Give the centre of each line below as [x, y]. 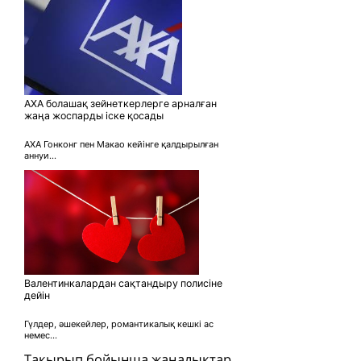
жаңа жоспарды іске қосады [94, 115]
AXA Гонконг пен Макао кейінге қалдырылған [121, 144]
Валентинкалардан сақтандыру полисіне [123, 283]
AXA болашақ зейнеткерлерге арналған [120, 103]
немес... [41, 335]
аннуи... [40, 155]
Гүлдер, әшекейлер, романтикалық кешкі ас [119, 324]
